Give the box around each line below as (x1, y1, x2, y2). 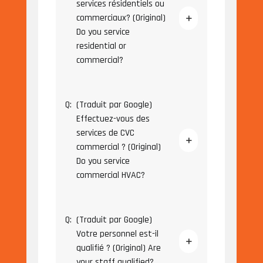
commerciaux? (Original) (76, 12, 166, 25)
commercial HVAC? (76, 169, 145, 182)
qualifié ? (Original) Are (76, 242, 161, 255)
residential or (76, 40, 126, 53)
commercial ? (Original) (76, 141, 161, 154)
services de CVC (76, 127, 134, 140)
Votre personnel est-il (76, 228, 159, 241)
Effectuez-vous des (76, 113, 150, 126)
